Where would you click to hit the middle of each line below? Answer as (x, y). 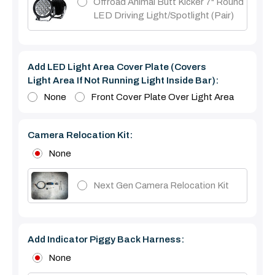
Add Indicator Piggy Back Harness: (106, 239)
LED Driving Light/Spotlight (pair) (163, 15)
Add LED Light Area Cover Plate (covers (117, 67)
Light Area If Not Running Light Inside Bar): (123, 80)
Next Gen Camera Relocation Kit (161, 185)
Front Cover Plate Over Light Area (163, 97)
